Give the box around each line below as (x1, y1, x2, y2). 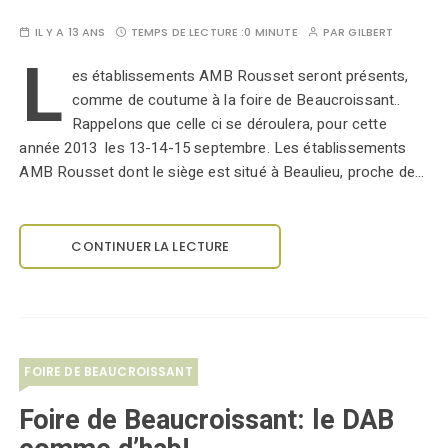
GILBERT (348, 24, 394, 40)
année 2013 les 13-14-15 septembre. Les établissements (19, 137, 407, 159)
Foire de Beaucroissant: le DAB (19, 401, 395, 440)
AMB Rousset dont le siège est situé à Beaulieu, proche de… (19, 161, 425, 183)
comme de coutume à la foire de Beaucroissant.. (71, 89, 401, 111)
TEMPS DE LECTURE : (130, 24, 245, 40)
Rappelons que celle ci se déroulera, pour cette (71, 113, 387, 135)
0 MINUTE (244, 24, 298, 40)
